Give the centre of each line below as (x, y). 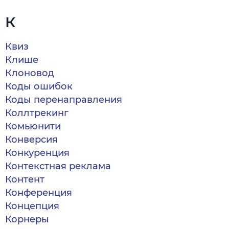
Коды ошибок (39, 86)
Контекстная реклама (58, 166)
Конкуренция (37, 153)
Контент (25, 179)
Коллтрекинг (37, 113)
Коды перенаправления (64, 100)
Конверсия (31, 140)
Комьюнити (33, 126)
